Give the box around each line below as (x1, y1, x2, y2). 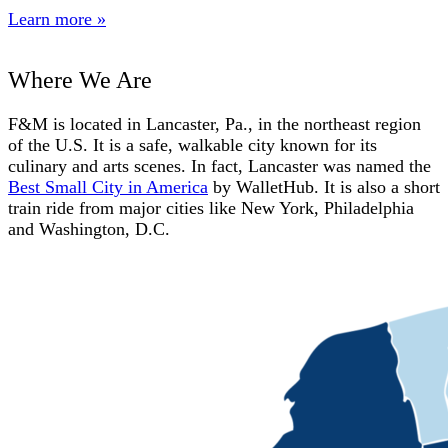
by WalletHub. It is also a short (208, 177, 440, 198)
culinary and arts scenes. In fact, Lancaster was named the (8, 156, 431, 177)
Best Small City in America (8, 177, 208, 198)
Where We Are (8, 67, 152, 94)
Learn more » (8, 8, 106, 29)
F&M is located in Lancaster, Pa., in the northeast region (8, 114, 421, 135)
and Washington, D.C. (8, 219, 170, 240)
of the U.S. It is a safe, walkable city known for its (8, 135, 377, 156)
